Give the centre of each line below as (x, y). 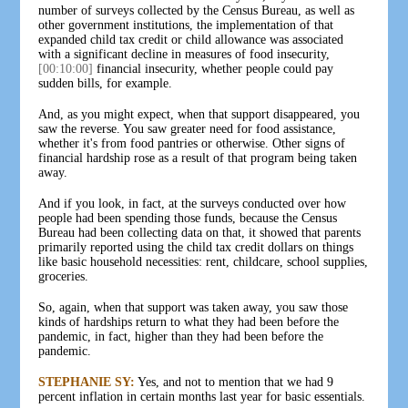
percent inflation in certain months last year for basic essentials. (202, 396)
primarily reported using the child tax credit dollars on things (196, 247)
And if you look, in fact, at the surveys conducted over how (193, 203)
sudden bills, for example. (106, 83)
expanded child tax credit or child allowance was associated (191, 39)
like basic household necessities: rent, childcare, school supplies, (204, 261)
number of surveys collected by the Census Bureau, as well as (197, 10)
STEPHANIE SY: (87, 382)
